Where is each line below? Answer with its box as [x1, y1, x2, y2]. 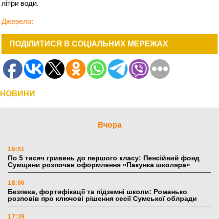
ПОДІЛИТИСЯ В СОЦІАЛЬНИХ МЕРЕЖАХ [9, 40, 169, 48]
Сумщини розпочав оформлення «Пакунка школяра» [8, 161, 190, 169]
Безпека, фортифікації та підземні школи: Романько [8, 188, 187, 196]
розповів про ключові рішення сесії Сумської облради [8, 195, 197, 203]
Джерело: [1, 17, 34, 26]
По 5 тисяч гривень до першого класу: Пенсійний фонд [8, 154, 199, 162]
